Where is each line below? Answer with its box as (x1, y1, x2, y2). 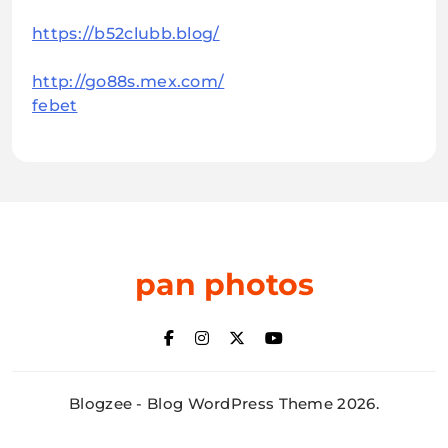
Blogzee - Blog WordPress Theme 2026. (69, 394, 379, 414)
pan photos (134, 266, 314, 304)
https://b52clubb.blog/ (32, 24, 220, 44)
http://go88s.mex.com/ (32, 72, 225, 92)
